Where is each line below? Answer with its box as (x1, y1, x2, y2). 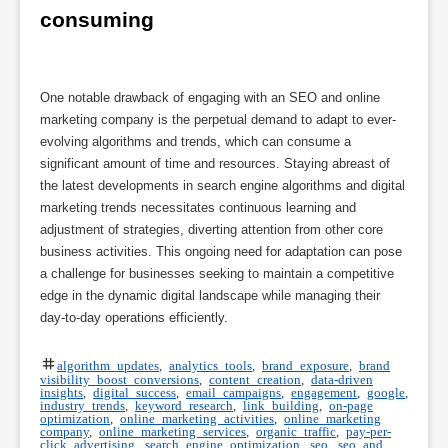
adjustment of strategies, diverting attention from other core (40, 221, 383, 237)
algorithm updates (57, 357, 159, 371)
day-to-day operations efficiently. (40, 309, 228, 325)
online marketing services (99, 423, 246, 437)
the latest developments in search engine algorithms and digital (40, 177, 405, 193)
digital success (93, 384, 176, 398)
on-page (329, 397, 373, 411)
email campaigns (186, 384, 281, 398)
